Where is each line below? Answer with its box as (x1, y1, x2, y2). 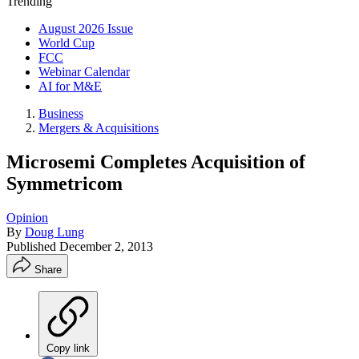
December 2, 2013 (59, 239, 153, 253)
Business (38, 107, 83, 120)
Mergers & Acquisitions (38, 121, 159, 135)
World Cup (38, 36, 95, 50)
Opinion (6, 210, 48, 224)
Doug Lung (25, 224, 84, 239)
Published (6, 239, 59, 253)
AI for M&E (38, 79, 102, 93)
